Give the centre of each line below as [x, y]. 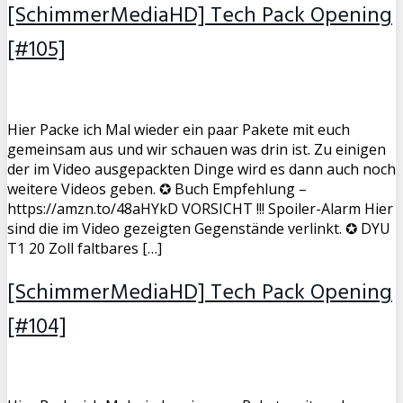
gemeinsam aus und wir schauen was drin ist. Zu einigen [197, 149]
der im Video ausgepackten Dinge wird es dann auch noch [201, 169]
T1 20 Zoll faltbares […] [85, 248]
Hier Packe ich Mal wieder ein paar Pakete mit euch [179, 129]
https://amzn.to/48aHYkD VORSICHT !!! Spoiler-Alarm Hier [200, 208]
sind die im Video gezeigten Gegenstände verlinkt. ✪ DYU [199, 228]
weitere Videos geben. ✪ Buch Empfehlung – [157, 188]
